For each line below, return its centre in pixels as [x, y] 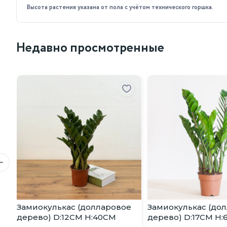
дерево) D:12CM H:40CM [66, 217]
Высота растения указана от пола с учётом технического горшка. [120, 7]
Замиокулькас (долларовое [74, 207]
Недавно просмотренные [90, 48]
